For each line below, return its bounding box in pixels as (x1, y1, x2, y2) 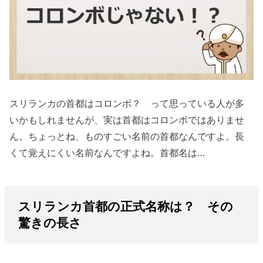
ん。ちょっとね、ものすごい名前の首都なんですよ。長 (9, 129, 245, 143)
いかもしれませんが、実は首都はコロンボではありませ (9, 113, 245, 126)
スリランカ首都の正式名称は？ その (18, 198, 233, 214)
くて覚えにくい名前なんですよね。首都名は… (9, 146, 205, 159)
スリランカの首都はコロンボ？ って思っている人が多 (9, 96, 245, 110)
